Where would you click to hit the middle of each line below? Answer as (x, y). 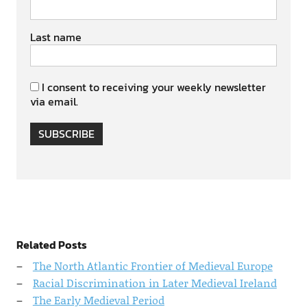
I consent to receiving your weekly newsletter (153, 87)
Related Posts (51, 245)
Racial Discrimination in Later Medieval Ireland (155, 283)
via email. (54, 102)
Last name (56, 37)
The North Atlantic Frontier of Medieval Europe (152, 266)
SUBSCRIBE (66, 134)
